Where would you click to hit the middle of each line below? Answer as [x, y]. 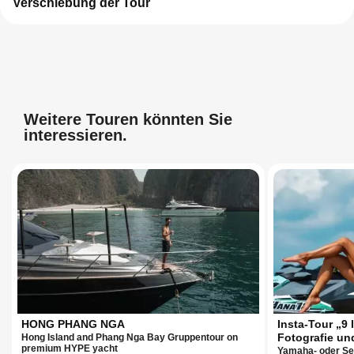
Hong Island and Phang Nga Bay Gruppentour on [130, 338]
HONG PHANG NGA [73, 324]
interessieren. [75, 135]
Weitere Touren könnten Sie [128, 119]
